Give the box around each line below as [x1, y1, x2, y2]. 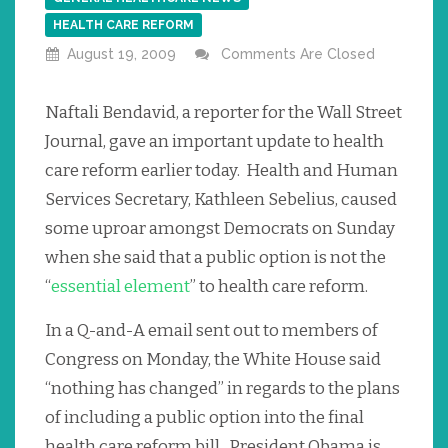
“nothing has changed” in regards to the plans [45, 378, 400, 400]
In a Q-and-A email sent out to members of [45, 320, 378, 342]
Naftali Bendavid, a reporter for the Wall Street [45, 102, 402, 124]
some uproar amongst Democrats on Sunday [45, 218, 395, 240]
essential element [51, 276, 190, 298]
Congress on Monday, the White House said [45, 349, 381, 371]
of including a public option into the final [45, 407, 364, 429]
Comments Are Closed [221, 46, 375, 63]
